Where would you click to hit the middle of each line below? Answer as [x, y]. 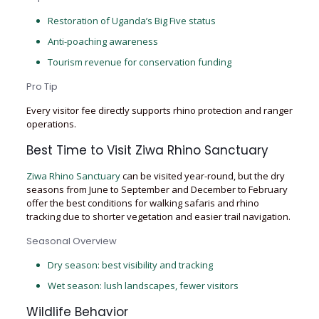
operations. [51, 124]
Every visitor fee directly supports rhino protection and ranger [159, 110]
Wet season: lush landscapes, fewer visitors [143, 286]
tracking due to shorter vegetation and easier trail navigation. [158, 216]
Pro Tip [42, 87]
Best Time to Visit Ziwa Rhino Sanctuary [147, 150]
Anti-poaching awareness [103, 41]
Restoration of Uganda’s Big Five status [131, 21]
